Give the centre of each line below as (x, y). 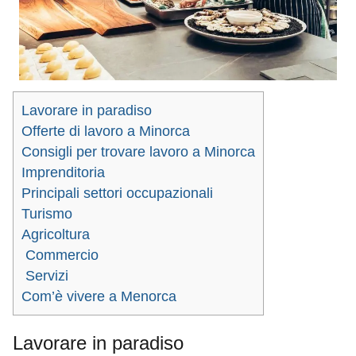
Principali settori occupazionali (117, 193)
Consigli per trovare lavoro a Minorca (138, 151)
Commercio (60, 255)
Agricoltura (56, 234)
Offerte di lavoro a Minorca (106, 131)
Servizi (45, 275)
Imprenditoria (63, 172)
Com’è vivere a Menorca (99, 296)
